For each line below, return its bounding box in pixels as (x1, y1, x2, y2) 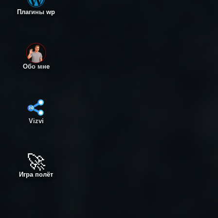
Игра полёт (19, 171, 53, 178)
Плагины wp (17, 8, 55, 16)
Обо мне (22, 63, 50, 70)
